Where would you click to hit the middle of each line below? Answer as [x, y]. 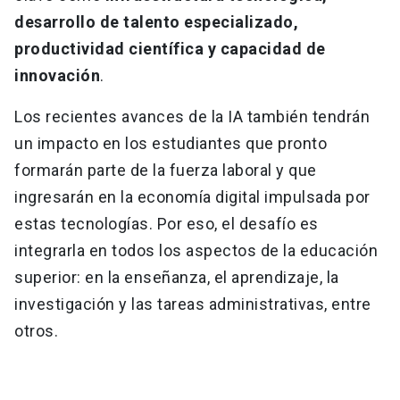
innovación [57, 76]
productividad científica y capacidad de [170, 49]
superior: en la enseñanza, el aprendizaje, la [177, 278]
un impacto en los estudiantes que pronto [171, 144]
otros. [36, 331]
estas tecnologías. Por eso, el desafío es [167, 224]
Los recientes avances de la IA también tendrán [192, 117]
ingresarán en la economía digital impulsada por [192, 197]
